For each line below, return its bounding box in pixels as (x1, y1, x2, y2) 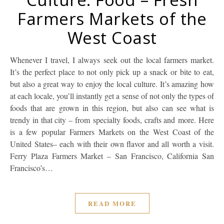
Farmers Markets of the (17, 7, 206, 30)
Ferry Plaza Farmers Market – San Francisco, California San (10, 150, 214, 161)
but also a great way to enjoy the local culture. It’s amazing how (10, 78, 214, 89)
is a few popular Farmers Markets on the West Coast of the (10, 126, 214, 137)
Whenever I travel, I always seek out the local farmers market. (10, 54, 17, 65)
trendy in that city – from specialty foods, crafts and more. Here (10, 114, 214, 125)
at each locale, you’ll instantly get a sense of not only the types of (10, 90, 214, 101)
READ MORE (87, 198, 136, 208)
